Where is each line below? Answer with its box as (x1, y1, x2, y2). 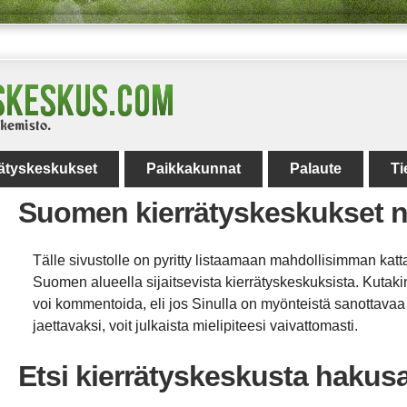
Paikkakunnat (146, 161, 241, 176)
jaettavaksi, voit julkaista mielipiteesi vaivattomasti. (33, 318, 358, 334)
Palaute (290, 161, 342, 176)
